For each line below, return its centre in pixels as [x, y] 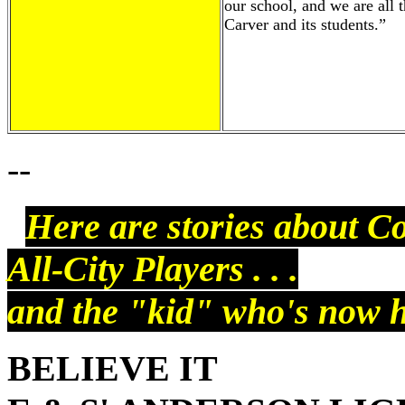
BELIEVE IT [113, 368]
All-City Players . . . [153, 269]
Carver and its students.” [305, 24]
